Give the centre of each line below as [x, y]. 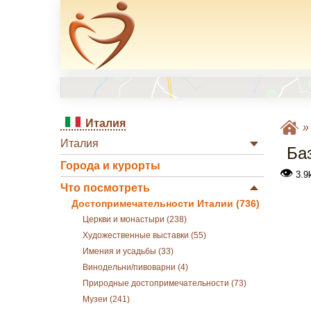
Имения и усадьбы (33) [128, 251]
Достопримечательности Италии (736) [166, 204]
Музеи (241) [106, 299]
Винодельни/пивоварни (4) [135, 267]
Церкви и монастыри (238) [135, 219]
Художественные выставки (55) [144, 235]
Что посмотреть [105, 188]
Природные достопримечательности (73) [165, 283]
